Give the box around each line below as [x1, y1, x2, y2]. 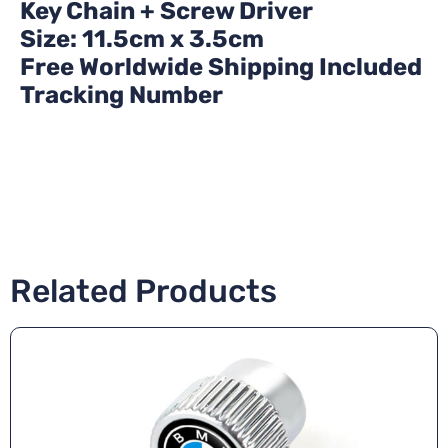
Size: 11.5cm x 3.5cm [20, 24, 264, 53]
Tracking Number [20, 80, 223, 109]
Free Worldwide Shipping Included [20, 52, 422, 81]
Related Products [10, 271, 277, 310]
